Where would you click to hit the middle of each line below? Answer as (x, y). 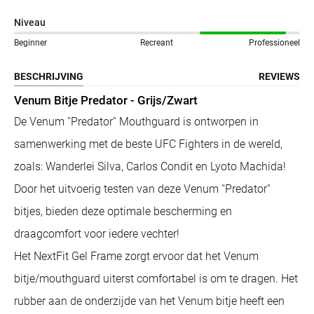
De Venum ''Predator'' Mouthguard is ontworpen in (136, 121)
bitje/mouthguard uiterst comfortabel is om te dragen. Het (156, 278)
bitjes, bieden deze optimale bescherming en (123, 211)
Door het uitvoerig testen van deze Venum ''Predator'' (142, 189)
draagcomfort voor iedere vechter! (97, 233)
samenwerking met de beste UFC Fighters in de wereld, (148, 144)
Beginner (30, 42)
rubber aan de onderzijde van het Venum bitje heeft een (149, 301)
